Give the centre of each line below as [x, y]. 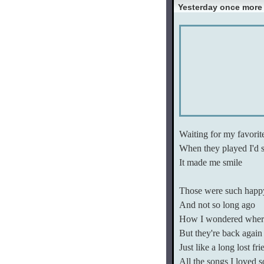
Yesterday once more [220, 7]
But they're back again [221, 233]
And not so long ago [217, 205]
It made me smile [211, 162]
